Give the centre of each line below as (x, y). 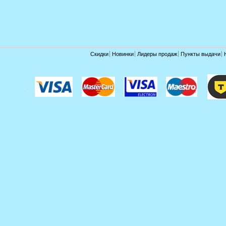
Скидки (99, 54)
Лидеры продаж (157, 54)
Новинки (123, 54)
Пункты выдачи (200, 54)
